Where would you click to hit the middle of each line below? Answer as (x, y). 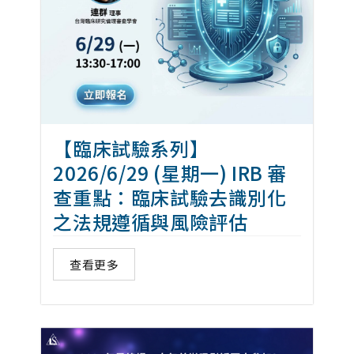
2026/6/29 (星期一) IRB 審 (170, 172)
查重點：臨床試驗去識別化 (170, 197)
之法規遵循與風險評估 (151, 221)
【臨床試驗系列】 (131, 148)
